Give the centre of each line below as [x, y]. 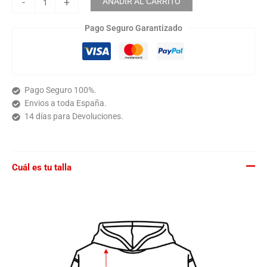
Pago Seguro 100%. [60, 90]
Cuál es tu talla [42, 167]
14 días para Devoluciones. [74, 117]
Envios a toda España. [65, 103]
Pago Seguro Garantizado [133, 28]
